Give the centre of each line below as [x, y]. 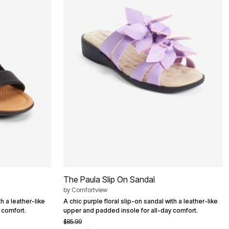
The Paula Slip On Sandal [109, 180]
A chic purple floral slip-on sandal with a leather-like [141, 201]
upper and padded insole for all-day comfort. [131, 211]
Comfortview [89, 190]
